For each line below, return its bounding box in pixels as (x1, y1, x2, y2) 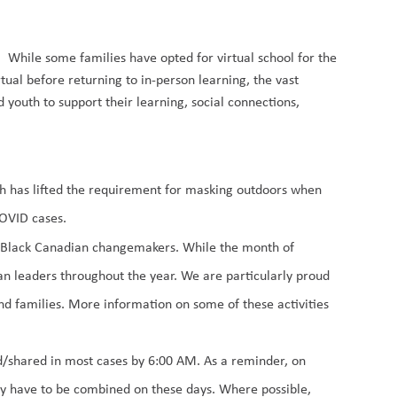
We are (177, 266, 227, 284)
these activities (243, 294, 330, 313)
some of (193, 294, 244, 313)
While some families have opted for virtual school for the (8, 48, 338, 66)
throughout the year (60, 266, 175, 284)
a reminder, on (221, 351, 307, 370)
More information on (65, 294, 194, 313)
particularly (226, 266, 293, 284)
